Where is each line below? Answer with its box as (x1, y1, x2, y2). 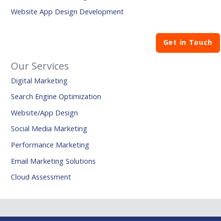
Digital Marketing (11, 75, 68, 85)
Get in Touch (163, 37, 213, 47)
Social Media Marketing (11, 123, 88, 134)
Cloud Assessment (11, 172, 72, 182)
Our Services (11, 59, 70, 73)
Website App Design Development (11, 6, 124, 17)
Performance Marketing (11, 140, 90, 150)
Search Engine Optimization (11, 91, 102, 102)
